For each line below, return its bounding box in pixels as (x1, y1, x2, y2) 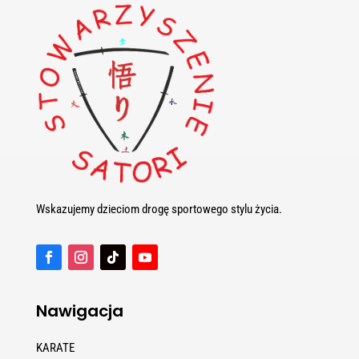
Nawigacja (35, 299, 123, 322)
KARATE (35, 340, 75, 355)
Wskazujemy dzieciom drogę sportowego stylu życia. (35, 201, 282, 216)
